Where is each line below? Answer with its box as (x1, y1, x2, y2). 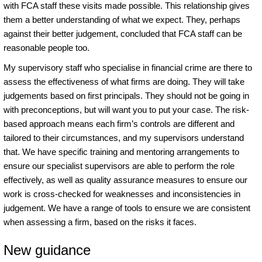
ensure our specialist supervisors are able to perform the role (4, 160, 235, 171)
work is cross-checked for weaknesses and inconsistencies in (4, 188, 240, 199)
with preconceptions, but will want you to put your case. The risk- (4, 104, 249, 115)
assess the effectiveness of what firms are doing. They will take (4, 76, 244, 87)
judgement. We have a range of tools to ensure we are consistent (4, 202, 250, 213)
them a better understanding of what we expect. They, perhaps (4, 14, 240, 25)
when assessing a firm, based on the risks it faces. (4, 216, 196, 227)
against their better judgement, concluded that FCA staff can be (4, 28, 242, 39)
